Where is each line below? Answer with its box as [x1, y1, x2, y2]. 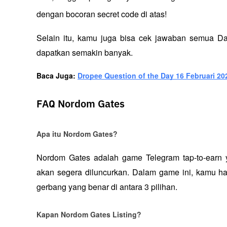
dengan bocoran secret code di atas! [36, 8, 167, 20]
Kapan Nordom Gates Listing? [36, 209, 141, 219]
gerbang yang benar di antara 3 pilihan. [36, 180, 177, 193]
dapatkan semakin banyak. [36, 47, 133, 59]
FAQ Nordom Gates [36, 99, 130, 110]
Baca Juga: [36, 70, 78, 81]
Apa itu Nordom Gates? [36, 128, 118, 139]
